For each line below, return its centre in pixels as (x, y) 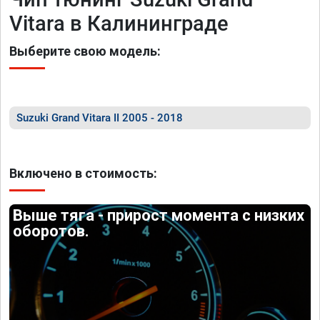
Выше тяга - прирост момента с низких (159, 215)
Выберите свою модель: (85, 51)
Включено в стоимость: (83, 173)
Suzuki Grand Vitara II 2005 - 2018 (100, 118)
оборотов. (51, 231)
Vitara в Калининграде (119, 24)
